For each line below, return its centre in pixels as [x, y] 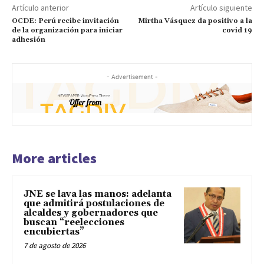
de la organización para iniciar [67, 31]
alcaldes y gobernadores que [91, 213]
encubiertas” [54, 232]
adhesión [29, 40]
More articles [54, 158]
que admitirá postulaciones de [94, 203]
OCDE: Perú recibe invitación [65, 21]
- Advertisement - [132, 77]
